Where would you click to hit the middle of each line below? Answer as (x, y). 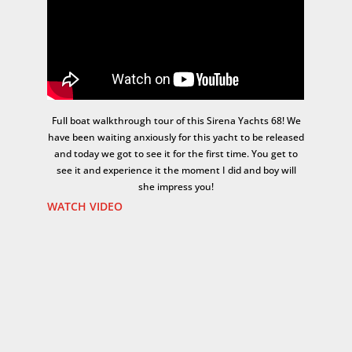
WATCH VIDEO (85, 206)
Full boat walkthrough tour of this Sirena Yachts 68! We (176, 120)
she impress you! (176, 186)
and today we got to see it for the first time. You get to (176, 153)
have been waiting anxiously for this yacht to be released (176, 137)
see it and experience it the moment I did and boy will (176, 170)
